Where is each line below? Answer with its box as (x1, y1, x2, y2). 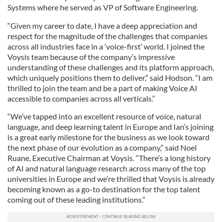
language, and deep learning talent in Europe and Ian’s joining (7, 122, 214, 131)
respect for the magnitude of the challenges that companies (7, 31, 208, 41)
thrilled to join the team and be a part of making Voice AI (7, 83, 197, 93)
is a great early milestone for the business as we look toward (7, 132, 210, 142)
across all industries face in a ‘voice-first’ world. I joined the (7, 42, 205, 51)
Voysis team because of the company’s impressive (7, 52, 175, 61)
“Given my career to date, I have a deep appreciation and (7, 21, 197, 30)
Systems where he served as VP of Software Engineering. (7, 2, 198, 12)
